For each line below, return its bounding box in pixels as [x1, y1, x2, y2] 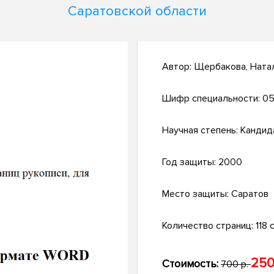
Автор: [162, 61, 194, 73]
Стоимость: [162, 257, 218, 271]
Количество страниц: [162, 220, 256, 232]
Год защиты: [162, 156, 218, 169]
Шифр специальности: [162, 92, 262, 105]
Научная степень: [162, 124, 240, 137]
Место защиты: [162, 188, 231, 201]
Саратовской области [67, 2, 207, 20]
